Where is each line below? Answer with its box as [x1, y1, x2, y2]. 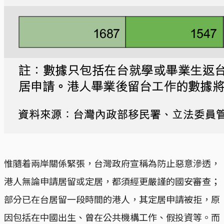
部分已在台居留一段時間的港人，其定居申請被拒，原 [4, 192, 220, 205]
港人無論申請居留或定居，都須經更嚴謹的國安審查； [4, 174, 220, 187]
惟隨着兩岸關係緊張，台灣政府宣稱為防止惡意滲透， [4, 156, 220, 169]
